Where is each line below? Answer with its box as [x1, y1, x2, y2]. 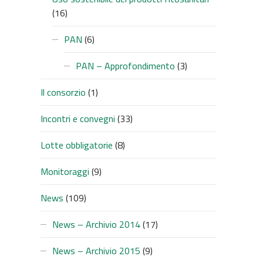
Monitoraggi [40, 164, 89, 178]
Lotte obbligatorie [40, 138, 113, 152]
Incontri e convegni [40, 112, 115, 126]
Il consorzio [40, 85, 86, 99]
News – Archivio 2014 [52, 217, 140, 231]
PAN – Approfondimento [75, 59, 175, 73]
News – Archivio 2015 [52, 244, 140, 258]
